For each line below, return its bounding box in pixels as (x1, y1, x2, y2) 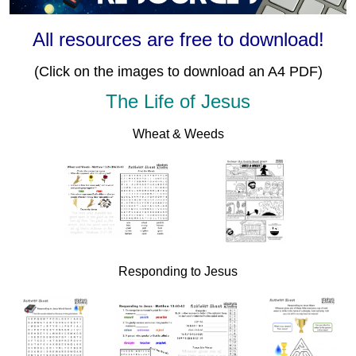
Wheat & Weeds (132, 126, 224, 141)
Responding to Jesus (118, 264, 238, 278)
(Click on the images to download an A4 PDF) (33, 63, 323, 79)
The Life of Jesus (106, 90, 250, 112)
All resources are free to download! (32, 28, 324, 50)
